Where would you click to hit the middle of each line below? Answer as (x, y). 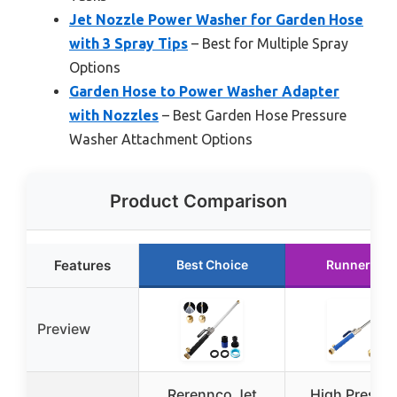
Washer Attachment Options (161, 139)
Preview (64, 328)
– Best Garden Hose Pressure (253, 115)
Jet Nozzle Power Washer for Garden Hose (216, 19)
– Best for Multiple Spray (268, 43)
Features (82, 265)
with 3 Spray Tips (128, 43)
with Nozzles (114, 115)
